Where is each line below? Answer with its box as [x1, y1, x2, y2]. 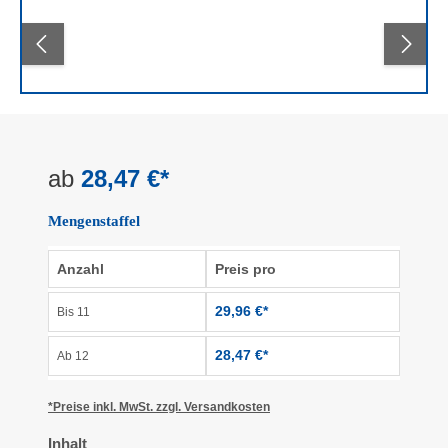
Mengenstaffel [48, 213, 140, 229]
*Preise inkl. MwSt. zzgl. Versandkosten [48, 400, 270, 414]
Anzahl [57, 261, 104, 277]
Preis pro [215, 261, 276, 277]
